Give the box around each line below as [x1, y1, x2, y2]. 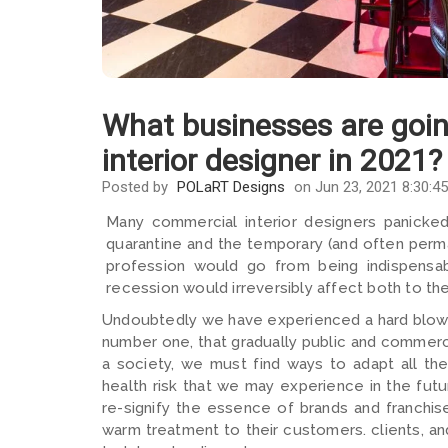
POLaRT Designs [177, 177, 285, 196]
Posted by [102, 177, 172, 196]
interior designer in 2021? [102, 142, 442, 178]
